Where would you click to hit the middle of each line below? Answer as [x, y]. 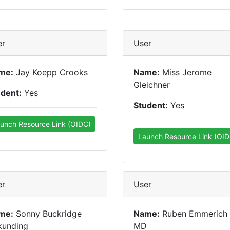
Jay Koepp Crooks [51, 72]
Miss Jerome [186, 72]
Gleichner [152, 85]
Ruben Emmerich [194, 214]
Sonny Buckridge [47, 214]
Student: [151, 105]
